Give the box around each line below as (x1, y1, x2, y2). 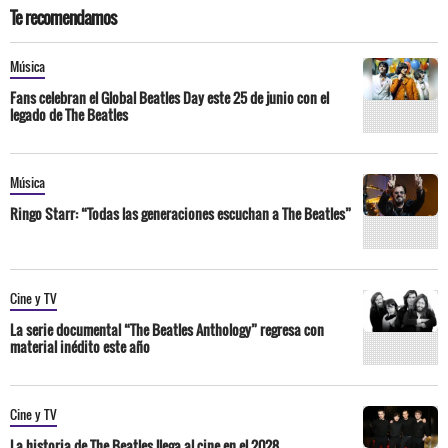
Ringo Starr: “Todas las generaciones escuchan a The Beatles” (10, 203, 351, 224)
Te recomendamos (10, 5, 116, 30)
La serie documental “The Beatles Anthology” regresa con (10, 319, 324, 340)
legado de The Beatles (10, 104, 128, 125)
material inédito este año (10, 336, 150, 357)
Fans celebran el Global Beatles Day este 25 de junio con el (10, 87, 329, 108)
